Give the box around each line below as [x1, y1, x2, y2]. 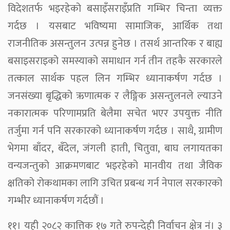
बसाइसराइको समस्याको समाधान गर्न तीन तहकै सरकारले [8, 52, 222, 70]
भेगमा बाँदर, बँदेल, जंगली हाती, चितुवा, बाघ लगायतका [8, 139, 222, 157]
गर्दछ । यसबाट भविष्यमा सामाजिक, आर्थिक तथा [8, 17, 222, 35]
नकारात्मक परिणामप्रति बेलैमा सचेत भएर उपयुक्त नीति [8, 104, 222, 122]
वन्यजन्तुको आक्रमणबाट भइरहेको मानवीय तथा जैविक [8, 157, 222, 175]
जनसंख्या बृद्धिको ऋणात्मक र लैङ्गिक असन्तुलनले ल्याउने [8, 87, 222, 105]
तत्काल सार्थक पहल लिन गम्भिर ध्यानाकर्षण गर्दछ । [8, 69, 222, 87]
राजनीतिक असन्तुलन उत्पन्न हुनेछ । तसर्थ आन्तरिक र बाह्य [8, 34, 222, 52]
